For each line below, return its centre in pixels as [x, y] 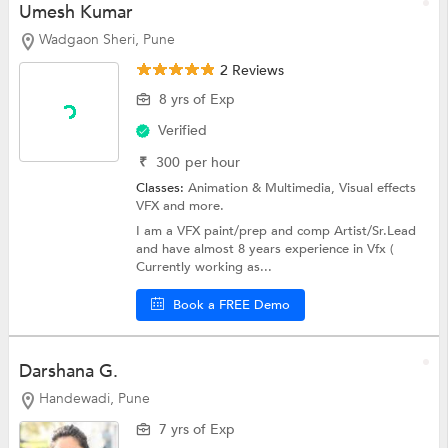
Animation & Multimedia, [264, 188]
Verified [183, 131]
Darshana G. [68, 372]
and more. [194, 206]
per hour [213, 163]
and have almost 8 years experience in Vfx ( [265, 249]
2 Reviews [250, 71]
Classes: [162, 188]
